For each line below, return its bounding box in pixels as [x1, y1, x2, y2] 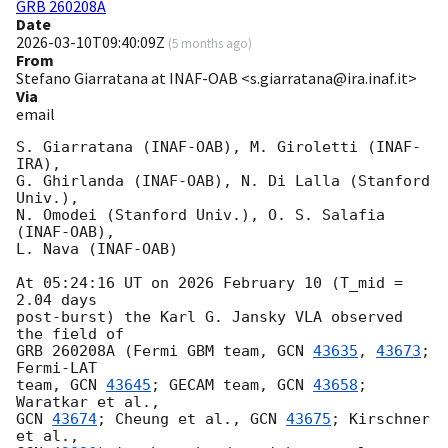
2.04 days [16, 291, 97, 310]
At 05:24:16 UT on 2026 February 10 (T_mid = [16, 274, 403, 293]
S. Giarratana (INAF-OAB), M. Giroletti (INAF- [16, 138, 421, 157]
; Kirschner [331, 410, 430, 429]
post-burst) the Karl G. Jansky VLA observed [16, 308, 403, 327]
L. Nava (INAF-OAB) [16, 240, 178, 259]
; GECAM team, [151, 376, 277, 395]
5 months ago [172, 35, 248, 52]
